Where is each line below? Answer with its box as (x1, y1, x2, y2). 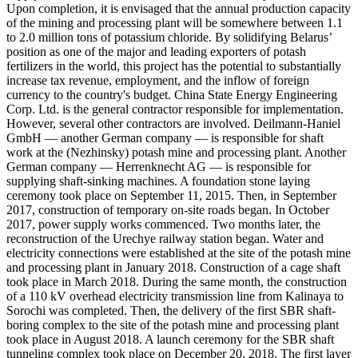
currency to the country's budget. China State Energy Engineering (6, 87, 337, 101)
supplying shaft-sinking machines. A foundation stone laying (6, 173, 310, 188)
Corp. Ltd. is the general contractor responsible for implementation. (6, 101, 344, 116)
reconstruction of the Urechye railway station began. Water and (6, 231, 324, 245)
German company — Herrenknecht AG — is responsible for (6, 159, 311, 173)
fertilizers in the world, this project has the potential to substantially (6, 58, 341, 73)
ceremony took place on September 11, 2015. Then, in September (6, 188, 336, 202)
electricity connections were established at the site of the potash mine (6, 245, 351, 260)
